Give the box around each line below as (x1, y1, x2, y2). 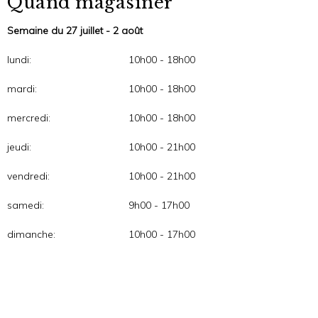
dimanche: (7, 228, 55, 241)
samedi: (7, 199, 44, 212)
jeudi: (7, 141, 31, 153)
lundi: (7, 53, 31, 66)
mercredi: (7, 111, 50, 124)
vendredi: (7, 170, 50, 182)
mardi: (7, 82, 37, 95)
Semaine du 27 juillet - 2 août (7, 24, 143, 37)
